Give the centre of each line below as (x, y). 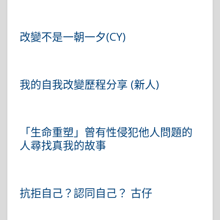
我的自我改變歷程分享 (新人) (89, 84)
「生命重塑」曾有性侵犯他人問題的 (106, 132)
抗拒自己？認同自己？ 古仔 (86, 193)
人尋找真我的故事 (63, 145)
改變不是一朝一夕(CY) (73, 37)
